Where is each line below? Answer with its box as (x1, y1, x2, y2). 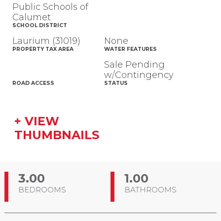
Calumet (12, 12, 51, 23)
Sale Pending (104, 59, 165, 71)
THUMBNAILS (14, 128, 99, 143)
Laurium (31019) (12, 36, 80, 47)
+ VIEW (14, 114, 59, 129)
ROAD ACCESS (12, 80, 54, 87)
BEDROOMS (18, 185, 66, 195)
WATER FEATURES (104, 46, 157, 53)
